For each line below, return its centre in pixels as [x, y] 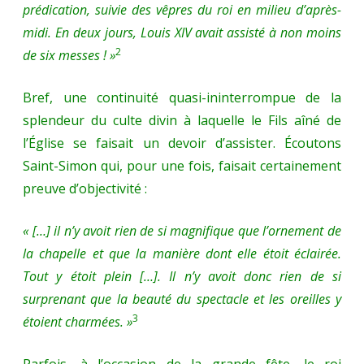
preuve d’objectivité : [85, 189]
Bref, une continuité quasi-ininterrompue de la [182, 98]
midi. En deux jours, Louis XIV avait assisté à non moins [182, 33]
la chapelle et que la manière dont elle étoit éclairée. [182, 254]
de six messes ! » [69, 56]
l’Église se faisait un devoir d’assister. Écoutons [182, 143]
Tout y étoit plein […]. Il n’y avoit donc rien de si [182, 277]
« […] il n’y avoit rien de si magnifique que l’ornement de [182, 231]
